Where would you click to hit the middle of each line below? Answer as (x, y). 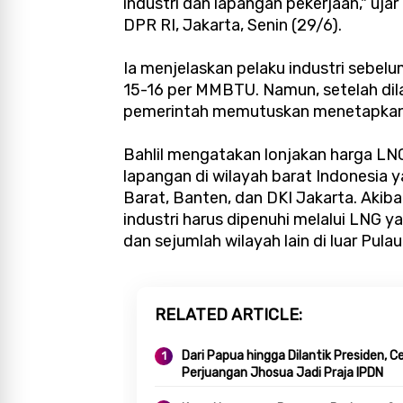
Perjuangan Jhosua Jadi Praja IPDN (282, 373)
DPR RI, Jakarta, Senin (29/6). (233, 26)
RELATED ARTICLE (227, 315)
